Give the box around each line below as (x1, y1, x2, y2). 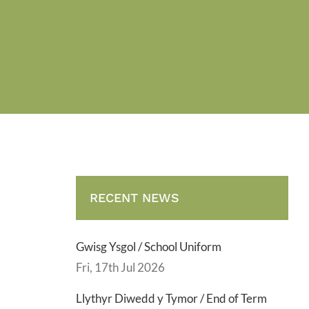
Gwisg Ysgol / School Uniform (75, 239, 221, 254)
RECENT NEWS (89, 190, 179, 205)
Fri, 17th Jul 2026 (75, 259, 165, 275)
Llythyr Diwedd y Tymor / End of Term (75, 290, 267, 306)
